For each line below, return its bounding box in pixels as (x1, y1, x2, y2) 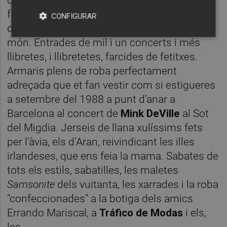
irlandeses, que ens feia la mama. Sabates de (7, 149, 219, 162)
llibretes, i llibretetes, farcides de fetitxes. (7, 50, 198, 63)
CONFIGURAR (51, 12, 97, 21)
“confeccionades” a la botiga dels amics (7, 192, 194, 205)
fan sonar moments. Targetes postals (7, 8, 185, 20)
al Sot (180, 107, 209, 120)
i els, (183, 206, 207, 219)
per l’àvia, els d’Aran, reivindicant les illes (7, 135, 195, 148)
